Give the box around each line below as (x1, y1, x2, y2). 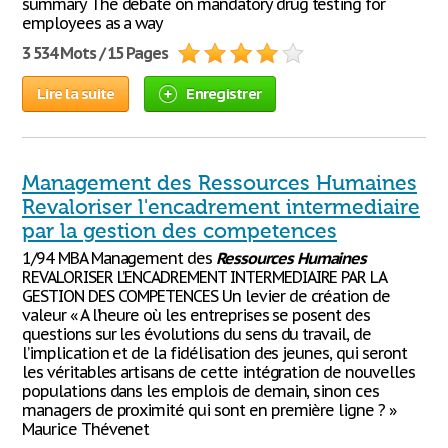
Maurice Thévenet (22, 419, 150, 439)
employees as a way (22, 13, 164, 33)
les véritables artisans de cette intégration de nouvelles (22, 362, 415, 382)
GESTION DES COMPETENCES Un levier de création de (22, 286, 391, 306)
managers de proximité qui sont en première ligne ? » (22, 400, 396, 420)
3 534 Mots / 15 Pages (22, 43, 169, 63)
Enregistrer (186, 84, 261, 103)
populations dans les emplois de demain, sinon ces (22, 381, 380, 401)
